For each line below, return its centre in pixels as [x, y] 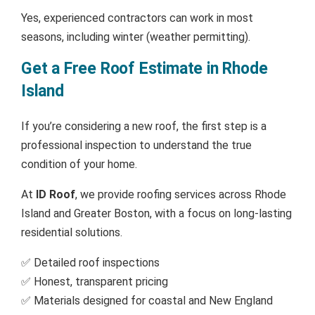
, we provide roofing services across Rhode [181, 194]
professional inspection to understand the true [136, 145]
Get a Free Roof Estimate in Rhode [144, 68]
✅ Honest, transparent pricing [95, 281]
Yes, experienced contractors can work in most [137, 18]
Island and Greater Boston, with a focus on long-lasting [156, 213]
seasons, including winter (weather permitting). [136, 37]
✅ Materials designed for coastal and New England [147, 300]
